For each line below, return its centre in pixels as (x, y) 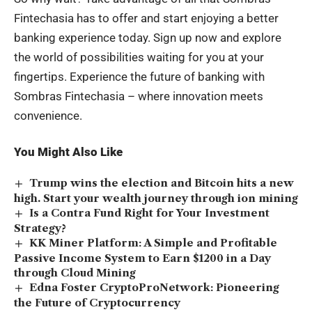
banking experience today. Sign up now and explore (148, 37)
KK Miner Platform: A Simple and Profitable (154, 242)
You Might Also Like (68, 151)
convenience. (48, 115)
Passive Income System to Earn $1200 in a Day (142, 258)
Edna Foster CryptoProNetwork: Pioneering (155, 287)
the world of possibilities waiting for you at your (139, 57)
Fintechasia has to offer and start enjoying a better (146, 18)
